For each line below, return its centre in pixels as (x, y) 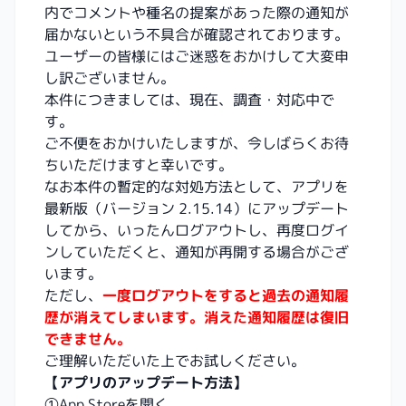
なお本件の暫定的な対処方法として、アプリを (197, 186)
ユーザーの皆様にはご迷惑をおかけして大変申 (197, 56)
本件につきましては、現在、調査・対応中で (189, 99)
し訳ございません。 (110, 77)
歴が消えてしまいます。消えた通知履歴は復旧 (197, 317)
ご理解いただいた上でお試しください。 (175, 360)
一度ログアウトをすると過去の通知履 (226, 295)
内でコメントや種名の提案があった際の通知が (197, 12)
